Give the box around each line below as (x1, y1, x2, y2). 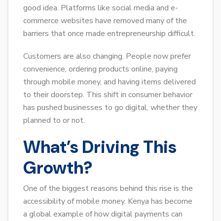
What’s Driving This (23, 136, 177, 159)
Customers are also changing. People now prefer (23, 51, 191, 62)
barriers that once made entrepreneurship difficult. (23, 28, 195, 39)
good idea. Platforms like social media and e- (23, 2, 178, 14)
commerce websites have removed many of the (23, 15, 187, 27)
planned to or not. (23, 115, 85, 126)
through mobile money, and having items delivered (23, 76, 196, 88)
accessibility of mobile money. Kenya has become (23, 196, 192, 207)
